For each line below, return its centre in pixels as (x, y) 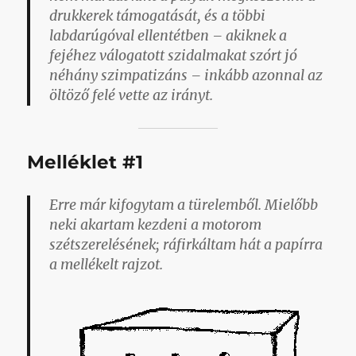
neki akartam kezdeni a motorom (156, 225)
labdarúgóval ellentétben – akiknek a (168, 36)
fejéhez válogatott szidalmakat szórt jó (174, 56)
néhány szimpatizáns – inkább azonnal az (186, 76)
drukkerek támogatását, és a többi (158, 16)
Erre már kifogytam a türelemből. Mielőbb (184, 205)
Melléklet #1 (85, 163)
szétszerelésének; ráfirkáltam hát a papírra (186, 245)
